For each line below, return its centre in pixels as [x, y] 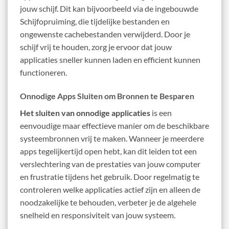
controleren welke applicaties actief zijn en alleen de [110, 189]
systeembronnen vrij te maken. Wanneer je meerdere [112, 138]
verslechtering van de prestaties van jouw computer [110, 164]
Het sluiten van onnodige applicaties [85, 112]
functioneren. [43, 72]
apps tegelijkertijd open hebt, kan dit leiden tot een [108, 151]
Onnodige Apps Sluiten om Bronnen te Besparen [107, 96]
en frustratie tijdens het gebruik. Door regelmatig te [110, 176]
